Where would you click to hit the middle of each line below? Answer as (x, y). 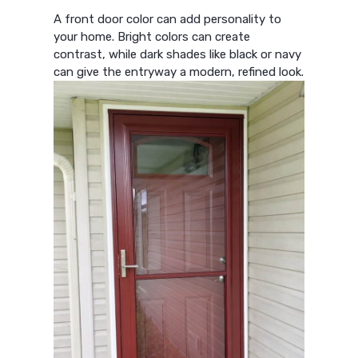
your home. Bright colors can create (152, 37)
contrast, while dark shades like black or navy (178, 55)
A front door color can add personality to (168, 20)
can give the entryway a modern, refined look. (179, 72)
